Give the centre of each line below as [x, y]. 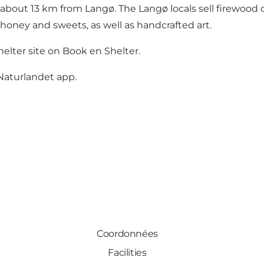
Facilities [127, 253]
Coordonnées [127, 234]
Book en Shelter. [101, 51]
